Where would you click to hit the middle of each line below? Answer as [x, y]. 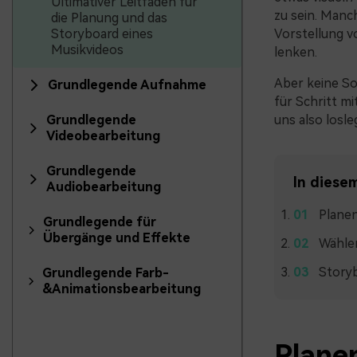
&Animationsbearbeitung [122, 289]
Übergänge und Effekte [117, 238]
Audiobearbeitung [103, 187]
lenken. [295, 52]
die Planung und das [109, 18]
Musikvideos [87, 50]
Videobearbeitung [103, 136]
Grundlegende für [100, 222]
